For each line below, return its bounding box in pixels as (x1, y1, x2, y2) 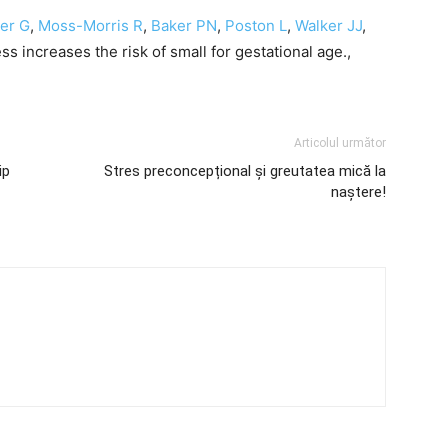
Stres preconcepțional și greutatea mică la (104, 162, 386, 180)
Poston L (225, 16, 287, 35)
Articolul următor (294, 136, 386, 150)
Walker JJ (295, 16, 362, 35)
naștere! (331, 183, 386, 201)
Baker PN (151, 16, 217, 35)
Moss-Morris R (38, 16, 143, 35)
